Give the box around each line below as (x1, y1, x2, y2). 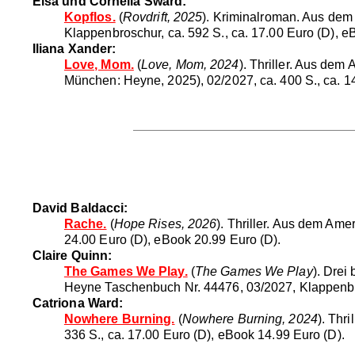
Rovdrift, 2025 (122, 10, 203, 24)
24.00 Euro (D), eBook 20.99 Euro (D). (63, 232, 281, 246)
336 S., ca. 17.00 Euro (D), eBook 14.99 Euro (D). (63, 327, 345, 342)
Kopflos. (63, 10, 116, 24)
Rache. (63, 216, 107, 231)
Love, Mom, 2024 (141, 57, 239, 71)
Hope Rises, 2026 (113, 216, 217, 231)
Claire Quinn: (32, 248, 113, 262)
